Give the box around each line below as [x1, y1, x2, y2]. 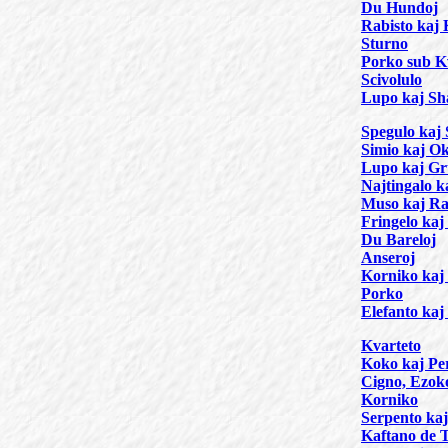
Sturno [361, 35, 408, 52]
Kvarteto [361, 337, 421, 354]
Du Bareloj [361, 231, 436, 248]
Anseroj [361, 249, 415, 266]
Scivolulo [361, 71, 422, 88]
